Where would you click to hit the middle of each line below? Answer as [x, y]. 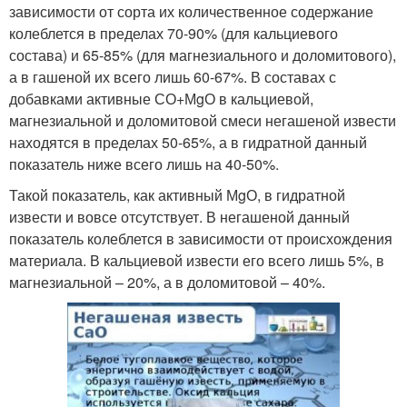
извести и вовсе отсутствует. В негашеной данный [179, 217]
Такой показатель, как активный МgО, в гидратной [177, 195]
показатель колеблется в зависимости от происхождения [201, 239]
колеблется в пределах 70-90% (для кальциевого [174, 34]
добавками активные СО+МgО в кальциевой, [161, 99]
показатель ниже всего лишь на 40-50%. [144, 164]
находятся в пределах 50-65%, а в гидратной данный [188, 143]
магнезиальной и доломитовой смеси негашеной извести [203, 121]
